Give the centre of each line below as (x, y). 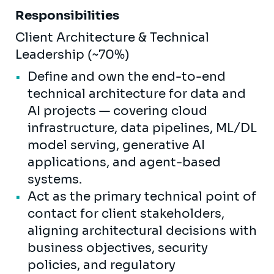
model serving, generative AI (116, 145)
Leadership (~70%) (74, 54)
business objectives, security (118, 248)
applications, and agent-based (124, 162)
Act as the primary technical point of (142, 196)
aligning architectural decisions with (142, 231)
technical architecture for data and (137, 94)
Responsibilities (68, 15)
